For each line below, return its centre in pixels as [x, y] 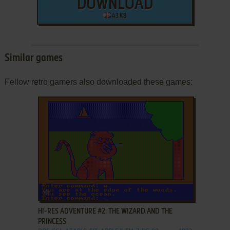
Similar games [33, 59]
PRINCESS [52, 222]
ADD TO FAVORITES [79, 190]
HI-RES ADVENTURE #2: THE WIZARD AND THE [105, 212]
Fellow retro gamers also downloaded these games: [98, 82]
